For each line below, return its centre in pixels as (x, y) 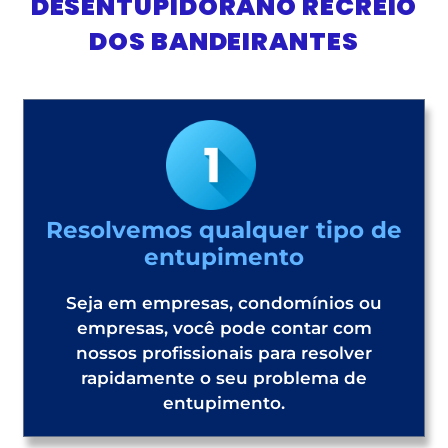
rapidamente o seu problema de (224, 377)
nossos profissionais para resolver (224, 352)
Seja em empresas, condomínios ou (224, 302)
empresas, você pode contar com (224, 327)
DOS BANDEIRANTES (224, 41)
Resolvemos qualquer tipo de (224, 229)
